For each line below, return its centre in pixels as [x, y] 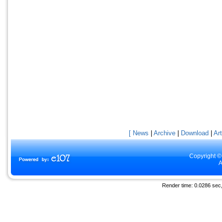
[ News [139, 133]
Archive [165, 133]
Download [195, 133]
